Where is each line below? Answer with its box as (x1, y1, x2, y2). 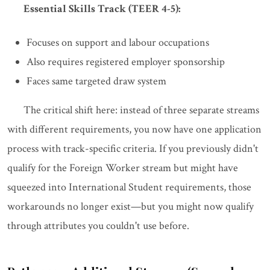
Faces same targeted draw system (27, 74, 166, 89)
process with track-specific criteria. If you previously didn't (7, 142, 259, 156)
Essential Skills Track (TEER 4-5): (24, 2, 181, 16)
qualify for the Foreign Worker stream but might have (7, 161, 238, 175)
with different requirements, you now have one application (7, 122, 262, 137)
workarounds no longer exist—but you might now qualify (7, 199, 254, 214)
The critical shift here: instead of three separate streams (24, 103, 259, 118)
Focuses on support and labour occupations (27, 36, 209, 50)
